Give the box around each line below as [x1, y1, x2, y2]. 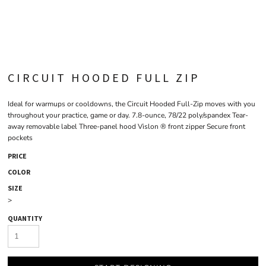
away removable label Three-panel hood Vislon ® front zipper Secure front [8, 122, 245, 131]
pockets [8, 133, 33, 142]
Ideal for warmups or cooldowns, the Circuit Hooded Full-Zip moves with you [8, 99, 255, 109]
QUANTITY [8, 214, 42, 223]
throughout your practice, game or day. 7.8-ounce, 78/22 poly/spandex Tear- [8, 110, 248, 120]
